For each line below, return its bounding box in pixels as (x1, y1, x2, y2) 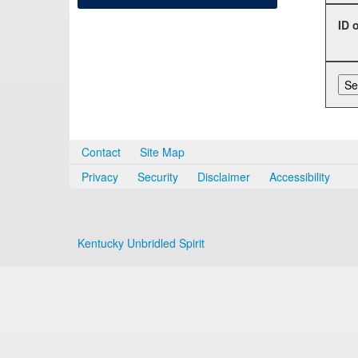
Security (137, 169, 178, 185)
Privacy (82, 169, 118, 185)
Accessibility (269, 169, 330, 185)
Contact (82, 144, 121, 160)
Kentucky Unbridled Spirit (78, 235, 205, 251)
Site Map (140, 144, 185, 160)
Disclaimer (197, 169, 250, 185)
